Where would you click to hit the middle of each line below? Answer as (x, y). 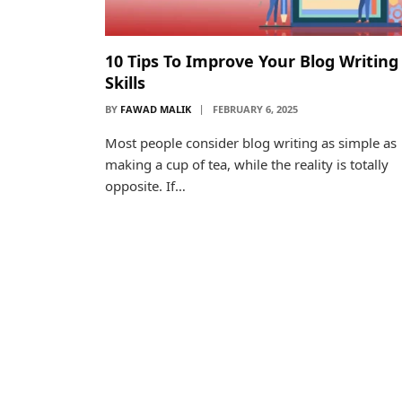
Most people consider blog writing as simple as (251, 142)
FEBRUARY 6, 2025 (255, 109)
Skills (125, 82)
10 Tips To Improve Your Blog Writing (252, 61)
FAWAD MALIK (156, 109)
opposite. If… (145, 185)
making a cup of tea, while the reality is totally (247, 164)
